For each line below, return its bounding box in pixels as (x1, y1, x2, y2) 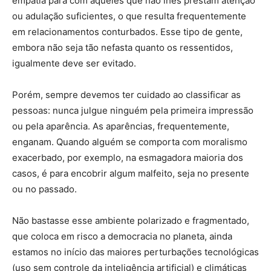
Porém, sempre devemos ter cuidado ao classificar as (12, 88, 241, 100)
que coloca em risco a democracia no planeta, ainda (12, 230, 232, 242)
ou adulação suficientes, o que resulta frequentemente (12, 10, 246, 22)
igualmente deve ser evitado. (12, 57, 136, 69)
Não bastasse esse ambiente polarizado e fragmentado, (12, 214, 249, 226)
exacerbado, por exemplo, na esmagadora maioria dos (12, 151, 243, 163)
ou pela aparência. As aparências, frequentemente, (12, 120, 229, 132)
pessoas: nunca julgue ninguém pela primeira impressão (12, 104, 253, 116)
